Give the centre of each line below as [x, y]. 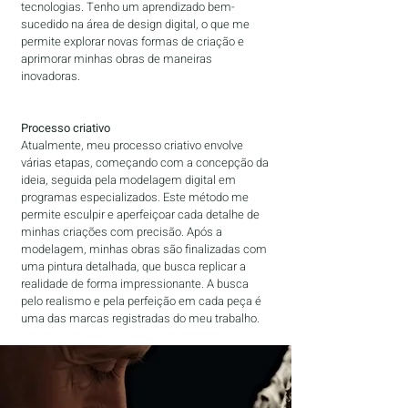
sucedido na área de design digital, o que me [135, 24]
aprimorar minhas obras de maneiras [117, 59]
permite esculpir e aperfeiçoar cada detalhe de [140, 214]
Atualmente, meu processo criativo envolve [132, 145]
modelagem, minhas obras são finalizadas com [144, 249]
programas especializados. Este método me [135, 197]
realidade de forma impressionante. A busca [135, 284]
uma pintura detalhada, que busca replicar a [133, 266]
